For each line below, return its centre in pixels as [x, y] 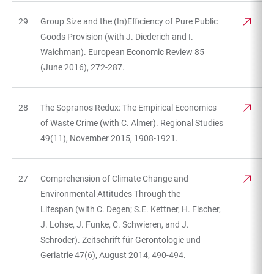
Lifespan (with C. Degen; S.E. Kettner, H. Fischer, [131, 209]
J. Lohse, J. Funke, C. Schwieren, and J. [115, 224]
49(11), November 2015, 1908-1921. [109, 138]
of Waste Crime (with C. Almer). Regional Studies [132, 123]
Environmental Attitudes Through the [110, 194]
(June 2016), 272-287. [83, 67]
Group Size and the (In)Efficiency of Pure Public [129, 21]
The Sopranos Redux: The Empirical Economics [128, 107]
